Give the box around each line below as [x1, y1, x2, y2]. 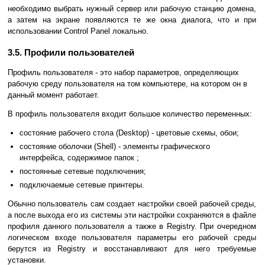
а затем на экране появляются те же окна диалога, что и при [8, 15, 256, 25]
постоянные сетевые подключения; [20, 167, 146, 176]
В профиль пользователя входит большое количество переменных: [8, 109, 252, 119]
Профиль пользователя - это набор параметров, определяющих [8, 68, 239, 77]
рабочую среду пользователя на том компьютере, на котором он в [8, 79, 247, 89]
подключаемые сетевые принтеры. [20, 180, 144, 190]
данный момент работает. [8, 91, 99, 100]
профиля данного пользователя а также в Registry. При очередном [8, 222, 256, 231]
